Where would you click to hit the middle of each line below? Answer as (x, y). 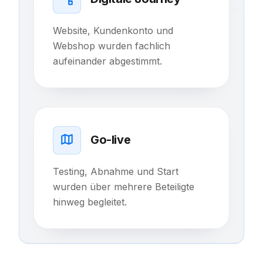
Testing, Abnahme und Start (116, 171)
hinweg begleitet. (90, 202)
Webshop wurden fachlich (112, 45)
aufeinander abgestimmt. (107, 61)
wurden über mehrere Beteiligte (124, 186)
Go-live (111, 140)
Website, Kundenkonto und (113, 30)
